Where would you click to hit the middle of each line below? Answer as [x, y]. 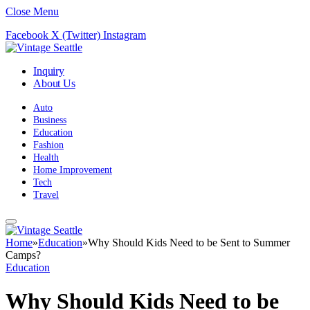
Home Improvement [73, 170]
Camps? [23, 255]
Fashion [48, 145]
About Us [54, 83]
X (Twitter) [76, 35]
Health [46, 157]
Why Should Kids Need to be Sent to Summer [189, 243]
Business [50, 120]
